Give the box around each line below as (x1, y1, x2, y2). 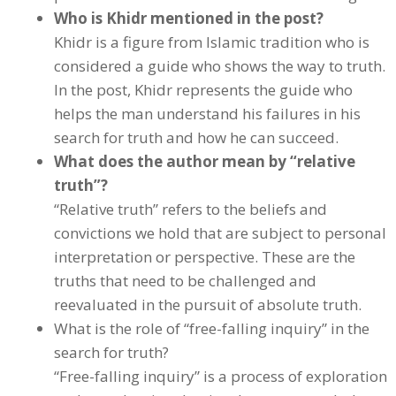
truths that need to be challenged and (54, 270, 316, 291)
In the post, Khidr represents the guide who (54, 79, 353, 100)
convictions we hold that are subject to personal (54, 222, 386, 243)
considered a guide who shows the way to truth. (54, 55, 385, 76)
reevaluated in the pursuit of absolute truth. (54, 293, 362, 315)
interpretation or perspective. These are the (54, 246, 355, 267)
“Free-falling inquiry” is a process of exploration (54, 365, 387, 386)
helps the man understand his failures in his (54, 103, 361, 124)
